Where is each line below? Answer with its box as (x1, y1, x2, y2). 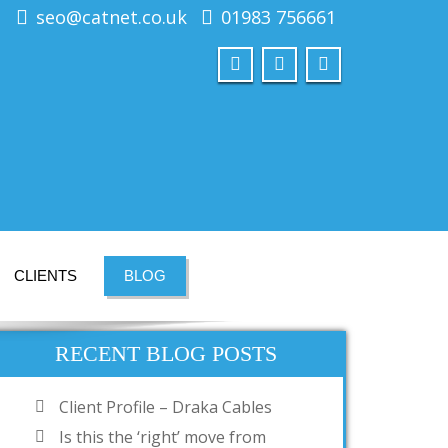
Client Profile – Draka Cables (59, 396, 272, 418)
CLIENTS (14, 267, 77, 284)
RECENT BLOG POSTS (55, 341, 277, 366)
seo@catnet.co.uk (36, 5, 187, 29)
